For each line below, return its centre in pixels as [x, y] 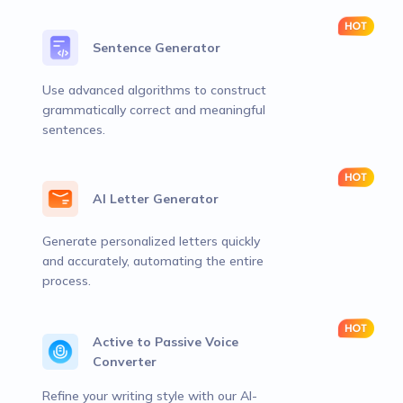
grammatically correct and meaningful [154, 110]
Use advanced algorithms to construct [154, 90]
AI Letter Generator [156, 199]
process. [67, 281]
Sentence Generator [157, 48]
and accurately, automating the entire [153, 261]
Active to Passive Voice [166, 342]
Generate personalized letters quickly [151, 241]
